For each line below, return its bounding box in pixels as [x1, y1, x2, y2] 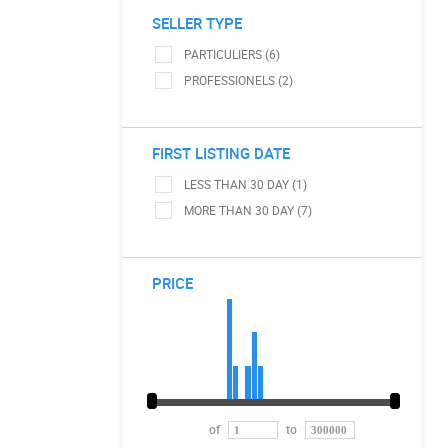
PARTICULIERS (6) [184, 46, 280, 62]
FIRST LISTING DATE [152, 143, 290, 163]
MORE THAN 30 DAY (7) [184, 202, 312, 218]
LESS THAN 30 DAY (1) [184, 176, 307, 192]
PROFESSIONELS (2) [184, 72, 293, 88]
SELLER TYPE [152, 13, 242, 33]
